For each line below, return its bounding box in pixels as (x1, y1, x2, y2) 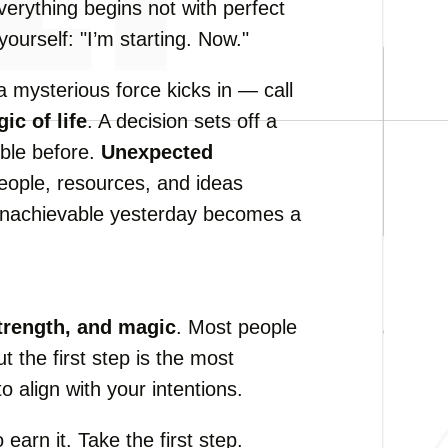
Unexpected (101, 141, 213, 163)
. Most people (176, 316, 297, 338)
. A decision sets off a (87, 110, 277, 132)
